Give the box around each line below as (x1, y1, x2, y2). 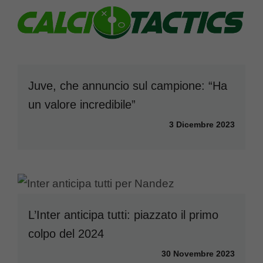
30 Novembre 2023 (161, 248, 235, 258)
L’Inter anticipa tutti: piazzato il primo (28, 208, 218, 221)
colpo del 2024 (28, 227, 104, 240)
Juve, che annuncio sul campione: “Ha (28, 79, 227, 92)
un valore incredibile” (28, 97, 136, 111)
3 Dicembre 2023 (169, 119, 235, 129)
